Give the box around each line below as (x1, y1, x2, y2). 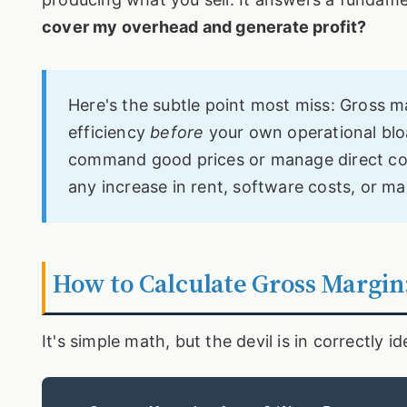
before (150, 122, 204, 142)
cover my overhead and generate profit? (42, 16, 367, 36)
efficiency (68, 122, 151, 142)
